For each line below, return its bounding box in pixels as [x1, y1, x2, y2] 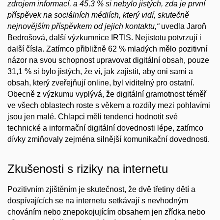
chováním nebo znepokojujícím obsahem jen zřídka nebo [7, 207, 205, 216]
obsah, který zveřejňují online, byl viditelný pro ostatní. [7, 79, 194, 87]
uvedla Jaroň [159, 22, 206, 31]
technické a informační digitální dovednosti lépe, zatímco [7, 124, 203, 133]
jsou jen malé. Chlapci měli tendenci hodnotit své [7, 112, 178, 121]
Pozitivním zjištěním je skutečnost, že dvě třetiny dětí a [7, 185, 195, 193]
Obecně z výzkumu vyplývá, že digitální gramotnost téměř [7, 90, 206, 99]
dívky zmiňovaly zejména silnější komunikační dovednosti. [7, 135, 210, 144]
